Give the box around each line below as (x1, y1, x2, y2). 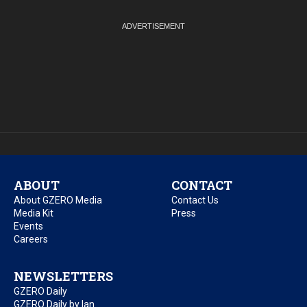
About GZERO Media (14, 195, 102, 206)
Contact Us (171, 195, 219, 206)
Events (14, 221, 43, 232)
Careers (14, 234, 48, 245)
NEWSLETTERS (14, 268, 113, 285)
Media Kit (14, 208, 53, 219)
